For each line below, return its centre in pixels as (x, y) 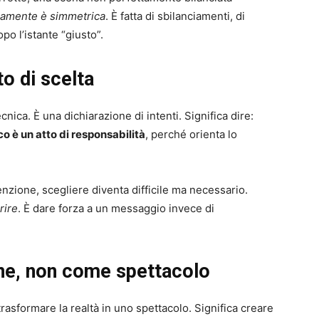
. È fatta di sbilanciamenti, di (175, 16)
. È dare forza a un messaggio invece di (116, 209)
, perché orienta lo (191, 135)
